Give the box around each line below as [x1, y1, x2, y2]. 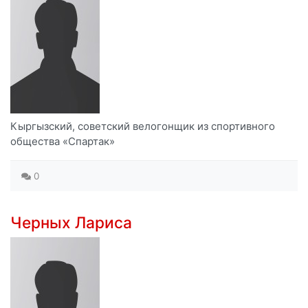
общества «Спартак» [10, 135, 115, 148]
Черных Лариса [10, 213, 132, 232]
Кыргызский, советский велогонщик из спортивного [10, 120, 275, 133]
